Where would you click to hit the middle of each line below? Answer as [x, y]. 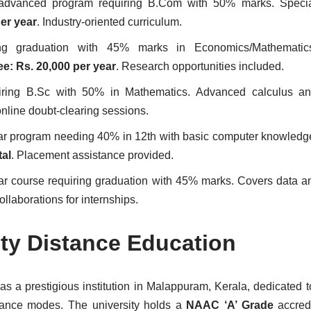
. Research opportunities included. [200, 66]
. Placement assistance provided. [92, 155]
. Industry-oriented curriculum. [109, 22]
